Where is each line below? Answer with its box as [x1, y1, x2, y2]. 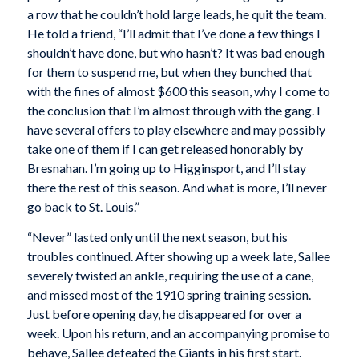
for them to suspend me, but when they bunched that [26, 64, 312, 80]
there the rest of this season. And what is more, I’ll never [26, 179, 327, 196]
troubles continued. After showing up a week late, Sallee [26, 248, 330, 264]
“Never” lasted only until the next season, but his [26, 228, 288, 244]
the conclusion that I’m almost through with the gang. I [26, 103, 321, 119]
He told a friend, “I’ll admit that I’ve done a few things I [26, 26, 321, 42]
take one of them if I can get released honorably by [26, 141, 303, 157]
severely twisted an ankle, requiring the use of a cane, [26, 267, 313, 283]
